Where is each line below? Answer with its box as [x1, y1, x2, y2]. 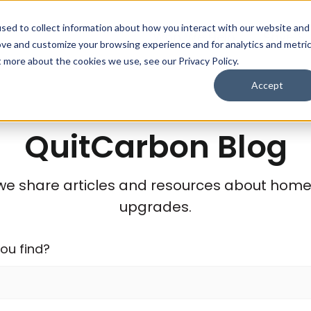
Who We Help [153, 28, 235, 47]
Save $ [263, 28, 305, 47]
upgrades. [119, 197, 192, 217]
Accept [251, 79, 283, 92]
